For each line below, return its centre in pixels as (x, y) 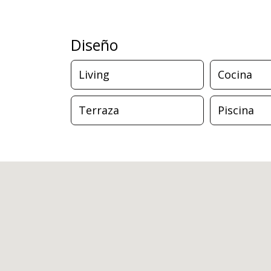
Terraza (99, 110)
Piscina (236, 110)
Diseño (94, 45)
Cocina (235, 74)
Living (94, 74)
